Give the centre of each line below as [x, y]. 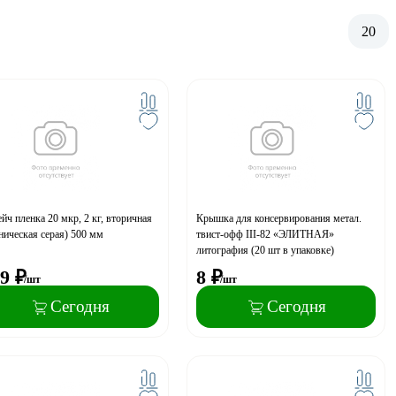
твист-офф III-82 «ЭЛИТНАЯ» [266, 234]
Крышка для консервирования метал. [279, 218]
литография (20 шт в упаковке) [266, 250]
